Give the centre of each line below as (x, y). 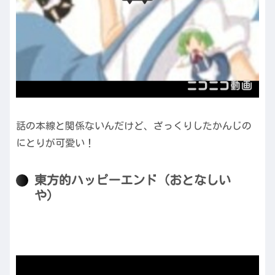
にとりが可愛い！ (55, 143)
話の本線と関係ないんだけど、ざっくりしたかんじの (134, 126)
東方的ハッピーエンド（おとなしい (133, 180)
